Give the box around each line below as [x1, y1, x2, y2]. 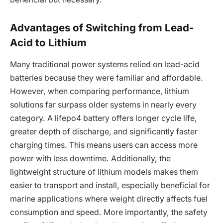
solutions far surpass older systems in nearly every [10, 100, 197, 110]
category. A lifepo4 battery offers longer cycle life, [10, 113, 197, 123]
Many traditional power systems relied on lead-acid [10, 60, 200, 70]
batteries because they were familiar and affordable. [10, 73, 203, 83]
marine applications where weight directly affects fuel [10, 194, 208, 204]
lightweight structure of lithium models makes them [10, 167, 198, 177]
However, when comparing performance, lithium [10, 87, 189, 97]
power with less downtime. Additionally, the [10, 154, 171, 164]
